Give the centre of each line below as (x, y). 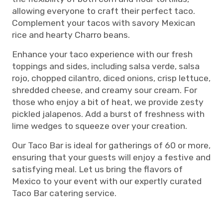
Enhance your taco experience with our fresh (102, 54)
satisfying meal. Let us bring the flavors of (97, 169)
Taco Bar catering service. (64, 193)
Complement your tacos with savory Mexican (104, 23)
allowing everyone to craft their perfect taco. (104, 11)
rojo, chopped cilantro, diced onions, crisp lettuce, (111, 78)
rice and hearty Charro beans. (72, 35)
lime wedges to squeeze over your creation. (101, 126)
